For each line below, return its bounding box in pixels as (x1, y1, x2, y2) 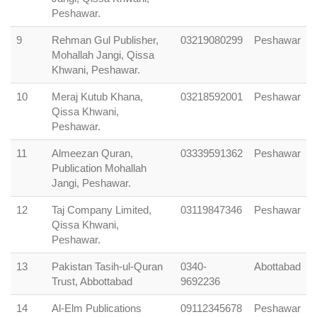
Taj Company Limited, (52, 204, 151, 216)
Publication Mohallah (52, 162, 146, 174)
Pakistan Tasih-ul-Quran (52, 260, 163, 272)
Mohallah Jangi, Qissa (52, 49, 154, 61)
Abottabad (254, 260, 301, 272)
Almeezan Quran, (52, 147, 133, 159)
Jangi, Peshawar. (52, 177, 131, 189)
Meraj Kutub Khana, (52, 91, 143, 103)
